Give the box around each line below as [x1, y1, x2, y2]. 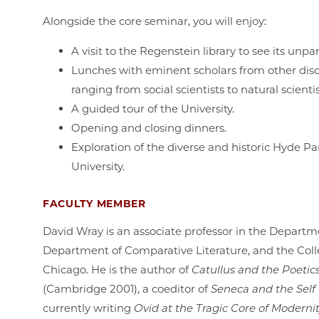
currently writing [43, 300, 134, 315]
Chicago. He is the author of [43, 262, 192, 276]
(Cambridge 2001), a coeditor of [43, 281, 211, 296]
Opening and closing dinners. [71, 120, 229, 135]
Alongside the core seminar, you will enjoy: [43, 14, 269, 28]
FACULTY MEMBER [43, 197, 146, 210]
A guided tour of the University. [71, 101, 237, 115]
